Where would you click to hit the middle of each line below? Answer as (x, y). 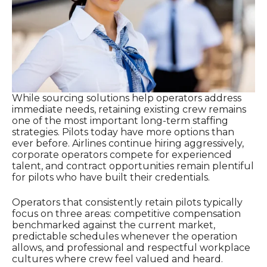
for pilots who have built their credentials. (111, 178)
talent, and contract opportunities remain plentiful (133, 166)
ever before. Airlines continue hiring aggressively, (128, 144)
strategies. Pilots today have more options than (123, 132)
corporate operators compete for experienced (122, 155)
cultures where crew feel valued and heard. (117, 259)
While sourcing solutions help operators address (127, 98)
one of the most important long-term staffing (120, 121)
